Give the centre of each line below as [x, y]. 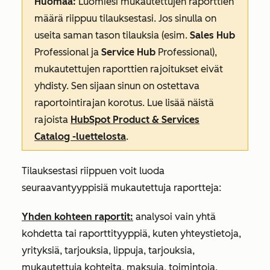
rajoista [52, 120]
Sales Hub [212, 35]
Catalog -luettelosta [80, 137]
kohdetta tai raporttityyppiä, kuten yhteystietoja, [131, 234]
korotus [125, 103]
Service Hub [128, 52]
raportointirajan [70, 103]
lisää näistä [190, 103]
